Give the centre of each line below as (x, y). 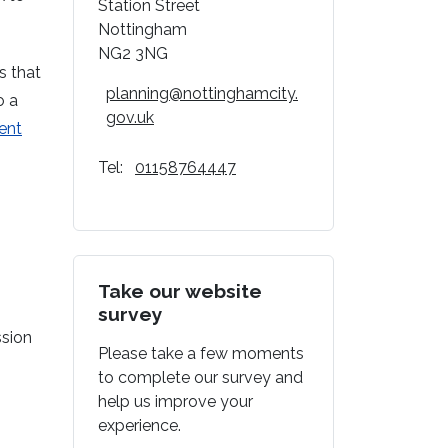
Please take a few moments (201, 353)
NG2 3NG (135, 53)
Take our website (180, 290)
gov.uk (130, 117)
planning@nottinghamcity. (202, 93)
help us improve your (175, 401)
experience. (139, 425)
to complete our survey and (200, 377)
